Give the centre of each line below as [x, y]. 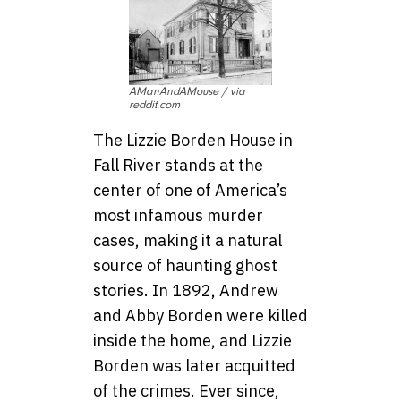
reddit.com [154, 104]
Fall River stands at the [178, 165]
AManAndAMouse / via [187, 91]
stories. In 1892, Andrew [186, 290]
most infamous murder [178, 215]
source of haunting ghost [185, 265]
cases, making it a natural [188, 240]
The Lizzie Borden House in [193, 140]
